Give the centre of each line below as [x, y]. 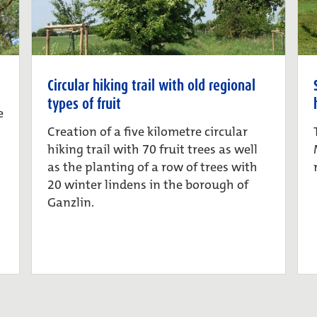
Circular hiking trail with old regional [152, 86]
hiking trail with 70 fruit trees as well [153, 150]
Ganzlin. [71, 203]
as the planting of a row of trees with [153, 167]
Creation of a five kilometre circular [148, 132]
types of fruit [85, 104]
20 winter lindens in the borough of [148, 185]
